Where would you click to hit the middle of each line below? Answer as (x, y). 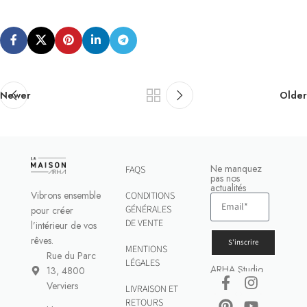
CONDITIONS (150, 196)
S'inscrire (243, 243)
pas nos (225, 178)
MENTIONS (146, 249)
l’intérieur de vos (64, 226)
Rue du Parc (71, 256)
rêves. (42, 241)
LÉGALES (143, 263)
